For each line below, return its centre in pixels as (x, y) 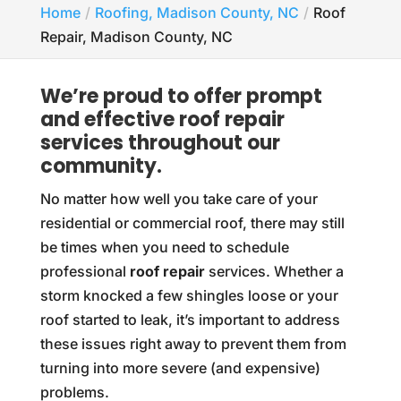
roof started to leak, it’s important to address (190, 320)
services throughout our (160, 143)
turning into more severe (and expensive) (180, 368)
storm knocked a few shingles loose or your (189, 295)
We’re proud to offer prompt (181, 96)
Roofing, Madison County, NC (196, 13)
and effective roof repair (162, 119)
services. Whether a (274, 271)
